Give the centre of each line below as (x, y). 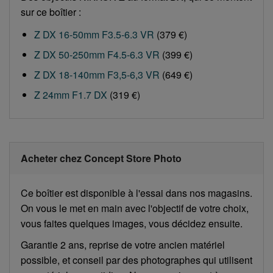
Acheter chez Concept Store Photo (101, 158)
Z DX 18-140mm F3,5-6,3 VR (97, 74)
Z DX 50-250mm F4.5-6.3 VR (97, 54)
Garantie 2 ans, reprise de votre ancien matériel (123, 244)
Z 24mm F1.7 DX (71, 94)
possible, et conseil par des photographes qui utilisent (136, 260)
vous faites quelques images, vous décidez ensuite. (132, 223)
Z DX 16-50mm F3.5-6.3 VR (94, 34)
